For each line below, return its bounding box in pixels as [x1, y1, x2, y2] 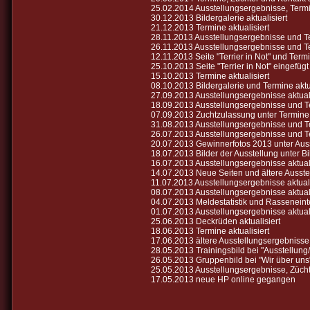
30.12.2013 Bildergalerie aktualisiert [150, 12, 287, 23]
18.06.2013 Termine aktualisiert [150, 226, 269, 236]
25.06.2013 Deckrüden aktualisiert [150, 216, 280, 226]
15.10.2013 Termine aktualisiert [150, 71, 269, 81]
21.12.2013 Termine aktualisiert [150, 22, 269, 33]
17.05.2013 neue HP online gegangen [150, 274, 295, 284]
